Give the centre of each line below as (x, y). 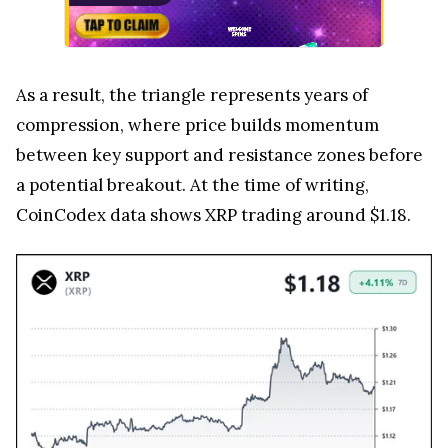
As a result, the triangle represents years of (192, 84)
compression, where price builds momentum (197, 114)
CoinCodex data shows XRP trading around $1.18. (213, 204)
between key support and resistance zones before (219, 144)
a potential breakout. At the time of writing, (192, 174)
